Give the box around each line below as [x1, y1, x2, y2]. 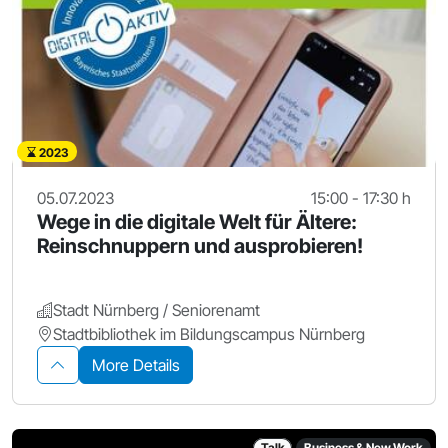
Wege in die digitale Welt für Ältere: [37, 210, 357, 235]
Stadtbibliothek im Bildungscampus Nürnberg [53, 324, 365, 345]
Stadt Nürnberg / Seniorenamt [53, 300, 260, 321]
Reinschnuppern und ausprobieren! [37, 234, 363, 259]
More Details [92, 355, 180, 376]
